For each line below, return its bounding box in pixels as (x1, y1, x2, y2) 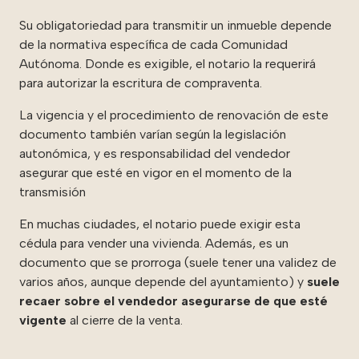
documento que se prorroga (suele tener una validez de (19, 254, 337, 270)
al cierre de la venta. (70, 312, 183, 328)
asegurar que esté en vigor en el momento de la (19, 164, 292, 180)
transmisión (19, 184, 86, 200)
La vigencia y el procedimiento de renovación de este (19, 107, 329, 123)
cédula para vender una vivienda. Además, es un (19, 235, 288, 251)
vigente (19, 312, 67, 328)
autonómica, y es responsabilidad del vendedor (19, 145, 290, 161)
